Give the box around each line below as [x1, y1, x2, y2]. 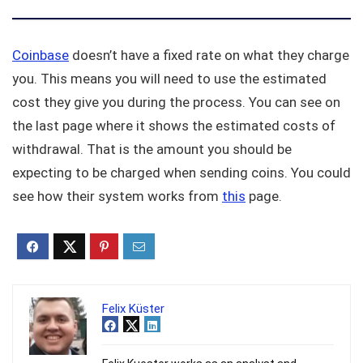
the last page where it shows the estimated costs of [12, 117, 335, 135]
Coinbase [12, 47, 69, 64]
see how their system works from [12, 188, 222, 205]
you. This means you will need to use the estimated [12, 70, 327, 88]
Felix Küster [102, 301, 164, 317]
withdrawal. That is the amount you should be [12, 141, 292, 158]
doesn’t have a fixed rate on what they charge [69, 47, 349, 64]
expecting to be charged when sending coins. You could [12, 164, 351, 181]
